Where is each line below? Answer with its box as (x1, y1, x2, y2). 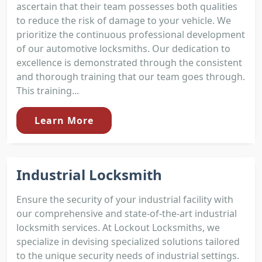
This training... (16, 84, 79, 97)
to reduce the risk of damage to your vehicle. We (16, 13, 231, 27)
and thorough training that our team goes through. (16, 70, 245, 83)
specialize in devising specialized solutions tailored (16, 235, 240, 248)
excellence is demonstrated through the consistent (16, 56, 242, 69)
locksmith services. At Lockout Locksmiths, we (16, 220, 220, 234)
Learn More (35, 113, 94, 127)
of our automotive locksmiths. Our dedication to (16, 42, 230, 55)
